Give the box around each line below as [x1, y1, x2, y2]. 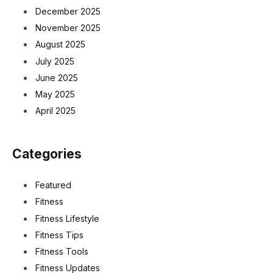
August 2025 [35, 39, 85, 50]
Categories [12, 146, 82, 162]
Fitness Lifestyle [35, 213, 99, 224]
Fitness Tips [35, 229, 83, 240]
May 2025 [35, 88, 75, 99]
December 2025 [35, 6, 101, 17]
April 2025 [35, 105, 76, 116]
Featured [35, 180, 71, 191]
